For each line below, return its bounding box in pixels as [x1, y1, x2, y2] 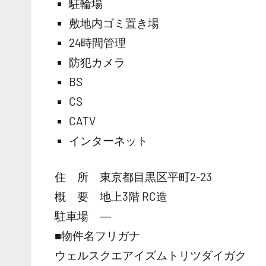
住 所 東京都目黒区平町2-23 [55, 169, 212, 183]
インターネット [69, 133, 148, 147]
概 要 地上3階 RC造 [55, 189, 167, 203]
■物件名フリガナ [55, 228, 140, 242]
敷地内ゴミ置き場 [69, 15, 159, 30]
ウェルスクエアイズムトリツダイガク [55, 248, 246, 262]
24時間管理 [69, 35, 126, 49]
